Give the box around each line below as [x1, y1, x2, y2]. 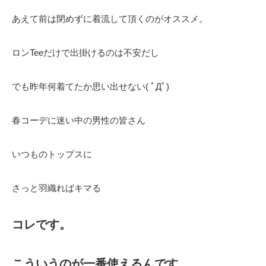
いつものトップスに [12, 149, 92, 160]
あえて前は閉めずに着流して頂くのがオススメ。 [12, 14, 208, 24]
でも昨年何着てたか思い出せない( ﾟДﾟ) [12, 81, 169, 92]
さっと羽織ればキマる [12, 183, 101, 194]
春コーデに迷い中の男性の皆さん [12, 115, 145, 126]
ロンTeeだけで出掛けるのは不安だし [12, 47, 159, 58]
